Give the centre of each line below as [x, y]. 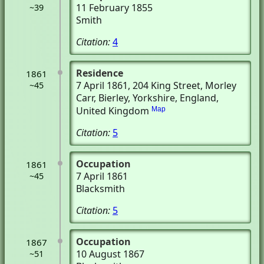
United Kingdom [113, 111]
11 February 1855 [114, 8]
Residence [100, 73]
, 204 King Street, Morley [182, 85]
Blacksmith [100, 189]
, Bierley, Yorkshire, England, [156, 98]
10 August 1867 [110, 254]
